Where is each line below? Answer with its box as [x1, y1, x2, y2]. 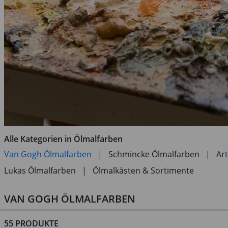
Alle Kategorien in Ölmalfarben [4, 133, 123, 145]
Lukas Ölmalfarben [4, 164, 76, 176]
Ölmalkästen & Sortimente [93, 164, 194, 176]
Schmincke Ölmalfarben [108, 148, 199, 160]
